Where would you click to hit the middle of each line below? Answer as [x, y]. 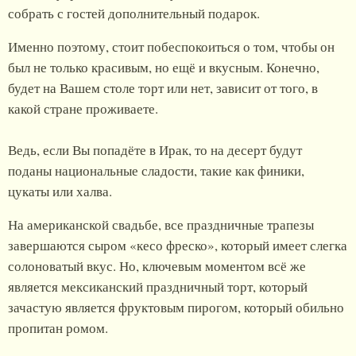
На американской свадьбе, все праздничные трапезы [161, 225]
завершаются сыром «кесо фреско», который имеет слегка [178, 246]
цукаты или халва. [60, 192]
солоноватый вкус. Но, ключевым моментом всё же [157, 266]
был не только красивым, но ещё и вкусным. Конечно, [164, 68]
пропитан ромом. [58, 328]
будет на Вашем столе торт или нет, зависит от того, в [163, 88]
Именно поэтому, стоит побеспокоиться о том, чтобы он [171, 47]
